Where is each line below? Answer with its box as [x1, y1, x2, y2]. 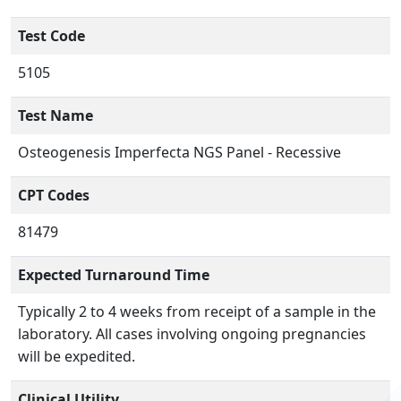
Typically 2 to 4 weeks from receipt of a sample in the [18, 302, 376, 322]
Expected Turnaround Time [18, 265, 209, 286]
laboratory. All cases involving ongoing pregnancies [18, 324, 366, 345]
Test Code [18, 26, 85, 47]
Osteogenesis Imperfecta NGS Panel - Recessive [18, 142, 341, 163]
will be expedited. [18, 346, 135, 367]
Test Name [18, 106, 93, 126]
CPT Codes [18, 185, 90, 206]
